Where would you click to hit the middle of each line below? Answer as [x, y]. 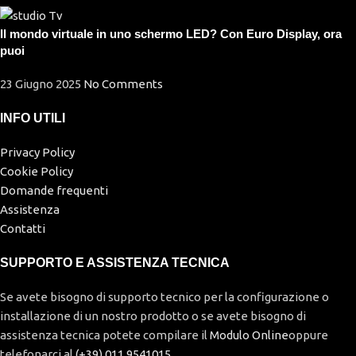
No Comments [123, 83]
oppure [308, 335]
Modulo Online [249, 335]
